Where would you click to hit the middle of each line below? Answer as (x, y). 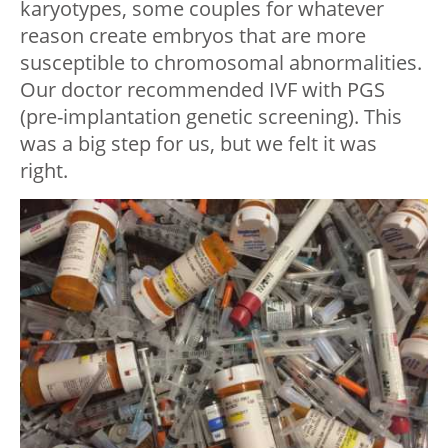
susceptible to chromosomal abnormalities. (221, 63)
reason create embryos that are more (193, 36)
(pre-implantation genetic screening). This (211, 117)
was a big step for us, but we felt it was (198, 144)
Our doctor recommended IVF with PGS (202, 90)
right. (44, 171)
